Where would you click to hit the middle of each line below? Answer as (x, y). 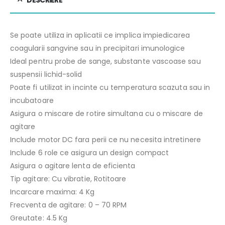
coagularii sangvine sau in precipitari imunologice (98, 48)
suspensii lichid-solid (46, 74)
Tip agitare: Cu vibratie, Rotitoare (68, 179)
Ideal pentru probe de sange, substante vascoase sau (105, 61)
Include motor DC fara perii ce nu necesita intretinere (105, 140)
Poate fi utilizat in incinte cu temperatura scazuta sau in (110, 87)
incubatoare (32, 100)
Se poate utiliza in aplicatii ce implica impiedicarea (100, 35)
